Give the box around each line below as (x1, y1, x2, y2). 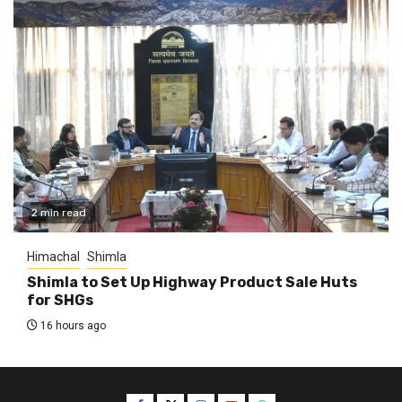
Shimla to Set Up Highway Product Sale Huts (27, 273, 357, 291)
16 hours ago (38, 319, 106, 332)
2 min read (31, 205, 86, 219)
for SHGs (27, 291, 93, 309)
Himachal (27, 249, 80, 264)
